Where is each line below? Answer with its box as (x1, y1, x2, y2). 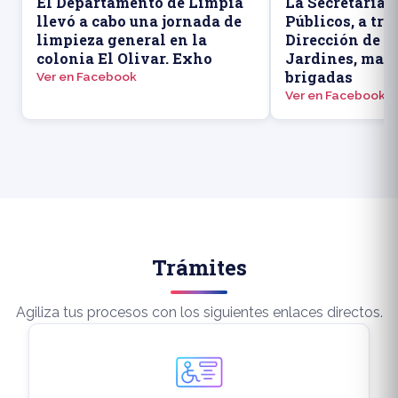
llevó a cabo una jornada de (36, 11, 242, 30)
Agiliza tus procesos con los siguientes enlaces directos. (15, 303, 383, 321)
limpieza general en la (36, 29, 207, 49)
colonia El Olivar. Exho (36, 48, 212, 68)
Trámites (151, 252, 247, 282)
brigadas (285, 67, 353, 86)
